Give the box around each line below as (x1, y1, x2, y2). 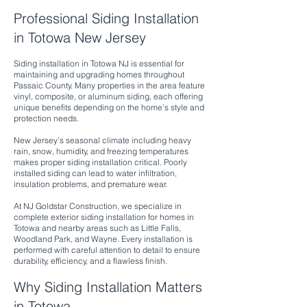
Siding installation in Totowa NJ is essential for (14, 58, 184, 69)
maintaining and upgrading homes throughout (14, 69, 184, 79)
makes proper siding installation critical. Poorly (14, 157, 187, 167)
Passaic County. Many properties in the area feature (14, 80, 205, 90)
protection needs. (14, 113, 79, 123)
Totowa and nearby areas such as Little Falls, (14, 223, 181, 233)
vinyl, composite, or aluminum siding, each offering (14, 91, 203, 101)
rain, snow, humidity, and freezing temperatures (14, 146, 188, 156)
